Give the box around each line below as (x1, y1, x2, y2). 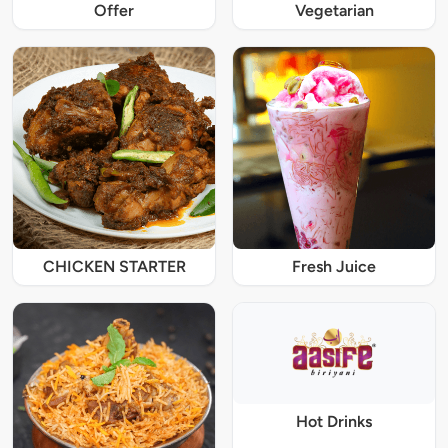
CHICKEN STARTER (42, 257, 186, 277)
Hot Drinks (296, 411, 372, 431)
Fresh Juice (292, 257, 376, 277)
